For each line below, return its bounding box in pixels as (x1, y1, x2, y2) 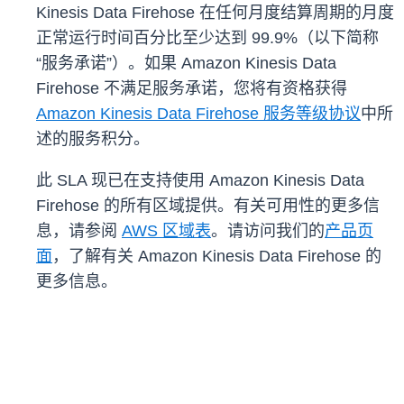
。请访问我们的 (211, 222, 325, 241)
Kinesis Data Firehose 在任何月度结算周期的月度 (36, 4, 394, 23)
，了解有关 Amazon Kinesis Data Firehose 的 (52, 247, 381, 266)
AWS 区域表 (122, 222, 211, 241)
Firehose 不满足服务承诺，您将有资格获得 (36, 79, 347, 98)
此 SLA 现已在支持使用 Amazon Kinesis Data (36, 171, 364, 190)
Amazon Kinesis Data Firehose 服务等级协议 (36, 105, 361, 124)
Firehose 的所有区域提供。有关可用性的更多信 (36, 197, 380, 216)
